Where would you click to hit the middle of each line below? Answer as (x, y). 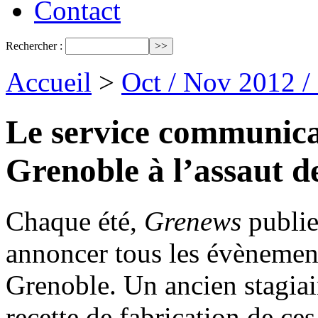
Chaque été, (75, 221)
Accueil (49, 82)
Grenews (193, 221)
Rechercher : (34, 46)
